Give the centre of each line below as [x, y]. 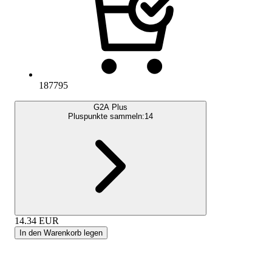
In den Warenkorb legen [61, 233]
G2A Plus [110, 107]
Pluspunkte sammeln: [106, 116]
